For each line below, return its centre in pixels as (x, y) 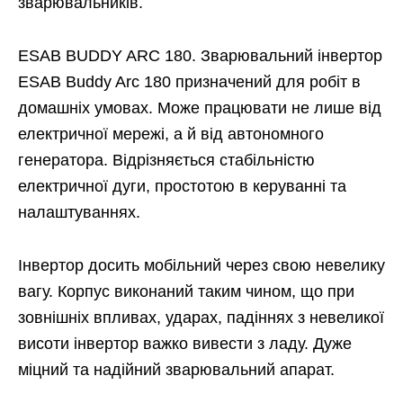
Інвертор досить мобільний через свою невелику (201, 266)
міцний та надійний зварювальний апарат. (176, 370)
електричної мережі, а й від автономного (171, 134)
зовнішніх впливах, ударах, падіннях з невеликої (201, 318)
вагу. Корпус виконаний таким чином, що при (186, 292)
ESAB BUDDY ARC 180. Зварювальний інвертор (200, 56)
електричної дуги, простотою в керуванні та (182, 187)
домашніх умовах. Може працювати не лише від (200, 108)
